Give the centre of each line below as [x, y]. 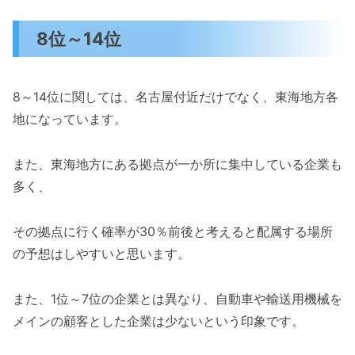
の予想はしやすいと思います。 [101, 254]
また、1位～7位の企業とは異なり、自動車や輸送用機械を [177, 298]
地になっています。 [70, 119]
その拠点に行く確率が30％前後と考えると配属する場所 [173, 232]
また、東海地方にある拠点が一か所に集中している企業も [177, 164]
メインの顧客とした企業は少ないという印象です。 [158, 321]
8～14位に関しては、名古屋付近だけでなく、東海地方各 [176, 97]
